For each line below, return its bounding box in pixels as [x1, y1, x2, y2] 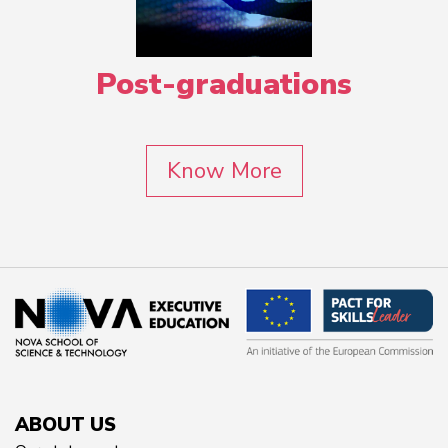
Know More [166, 156, 282, 186]
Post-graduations [96, 64, 352, 105]
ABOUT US [15, 412, 116, 439]
